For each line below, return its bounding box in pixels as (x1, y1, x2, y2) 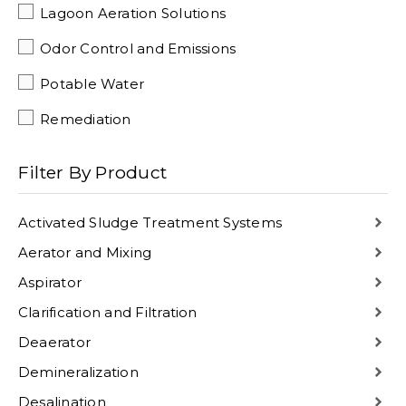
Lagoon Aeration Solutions (40, 5, 227, 23)
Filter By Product (18, 161, 168, 184)
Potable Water (40, 76, 145, 93)
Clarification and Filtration (18, 304, 198, 321)
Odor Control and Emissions (40, 41, 237, 58)
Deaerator (18, 333, 92, 351)
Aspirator (18, 274, 82, 291)
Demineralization (18, 363, 139, 381)
